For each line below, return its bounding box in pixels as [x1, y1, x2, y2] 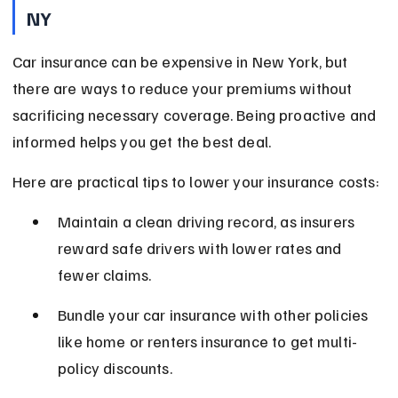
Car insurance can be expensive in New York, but [12, 52, 352, 72]
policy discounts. [58, 358, 172, 378]
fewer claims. [58, 265, 152, 285]
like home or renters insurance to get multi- [58, 331, 358, 352]
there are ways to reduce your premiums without [12, 78, 356, 99]
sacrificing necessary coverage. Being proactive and [12, 105, 380, 125]
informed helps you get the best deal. [12, 131, 272, 152]
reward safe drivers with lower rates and [58, 238, 346, 259]
